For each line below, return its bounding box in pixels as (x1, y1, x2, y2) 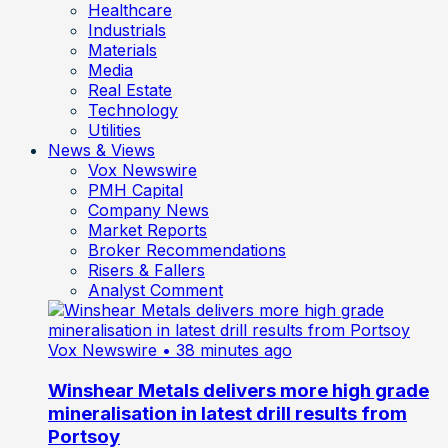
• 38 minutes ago (162, 339, 292, 360)
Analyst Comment (88, 279, 223, 300)
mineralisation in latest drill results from (48, 401, 407, 425)
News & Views (48, 139, 155, 160)
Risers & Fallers (88, 259, 205, 280)
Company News (88, 199, 209, 220)
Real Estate (88, 79, 172, 100)
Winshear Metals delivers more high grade (48, 378, 429, 402)
